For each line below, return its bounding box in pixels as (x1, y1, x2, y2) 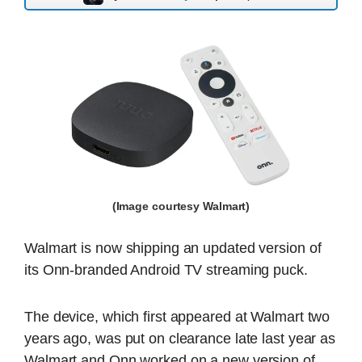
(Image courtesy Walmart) (112, 200, 250, 213)
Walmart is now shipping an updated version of (24, 240, 322, 257)
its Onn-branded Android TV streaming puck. (24, 262, 308, 279)
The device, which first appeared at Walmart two (24, 308, 330, 325)
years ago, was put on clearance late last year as (24, 330, 336, 347)
